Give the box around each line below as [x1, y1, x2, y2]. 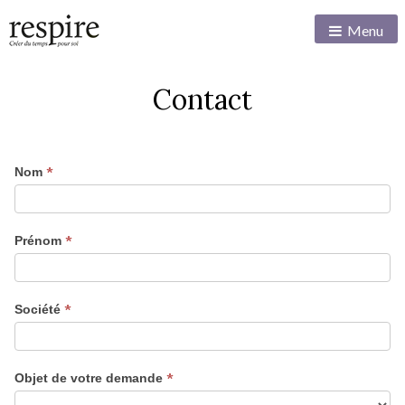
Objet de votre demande [14, 370, 166, 385]
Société [14, 301, 64, 316]
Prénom [14, 232, 65, 248]
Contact [153, 82, 252, 118]
